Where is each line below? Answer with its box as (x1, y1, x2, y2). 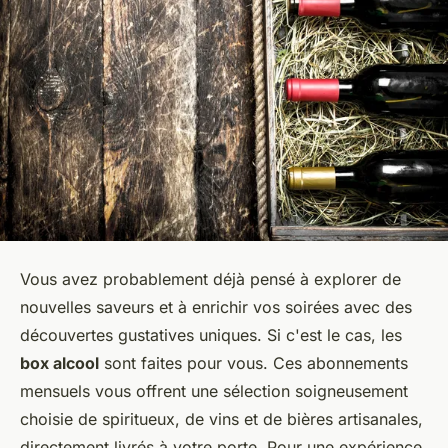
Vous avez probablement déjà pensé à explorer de (20, 269, 401, 290)
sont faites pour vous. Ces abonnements (99, 353, 408, 374)
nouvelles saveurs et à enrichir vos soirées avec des (20, 297, 412, 318)
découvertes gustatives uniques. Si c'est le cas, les (20, 325, 402, 346)
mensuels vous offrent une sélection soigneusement (20, 381, 408, 402)
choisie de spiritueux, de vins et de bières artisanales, (20, 409, 423, 430)
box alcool (20, 353, 99, 374)
